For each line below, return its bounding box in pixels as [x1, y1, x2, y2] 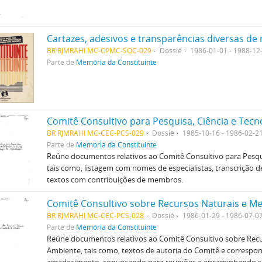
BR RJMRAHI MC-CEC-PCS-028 [46, 211, 144, 220]
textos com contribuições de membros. [46, 174, 183, 185]
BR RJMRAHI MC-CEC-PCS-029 [46, 128, 144, 137]
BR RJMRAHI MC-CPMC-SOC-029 [46, 46, 151, 55]
